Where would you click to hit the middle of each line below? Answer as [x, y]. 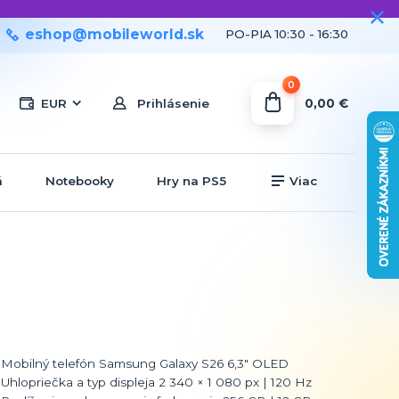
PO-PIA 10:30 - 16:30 [287, 33]
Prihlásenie [174, 103]
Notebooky [79, 180]
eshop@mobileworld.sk [114, 34]
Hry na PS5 [191, 180]
